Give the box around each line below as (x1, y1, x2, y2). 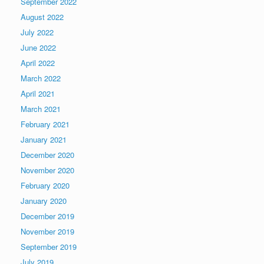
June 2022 (21, 41, 56, 53)
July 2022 (21, 26, 54, 38)
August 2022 (21, 11, 64, 22)
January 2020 (21, 194, 67, 206)
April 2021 (21, 87, 55, 99)
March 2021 (21, 103, 61, 114)
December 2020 (21, 148, 74, 160)
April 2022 (21, 57, 55, 68)
